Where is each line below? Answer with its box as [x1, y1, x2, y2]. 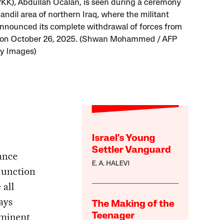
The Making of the [92, 199, 175, 209]
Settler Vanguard [92, 145, 171, 155]
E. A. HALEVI [92, 160, 130, 167]
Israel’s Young [92, 133, 156, 143]
